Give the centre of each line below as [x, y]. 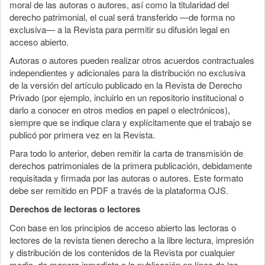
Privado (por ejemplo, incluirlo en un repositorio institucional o [127, 97]
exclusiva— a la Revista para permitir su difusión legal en [119, 29]
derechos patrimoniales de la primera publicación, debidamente [131, 165]
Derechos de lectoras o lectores [75, 209]
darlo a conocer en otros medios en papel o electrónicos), [120, 109]
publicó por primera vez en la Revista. [82, 134]
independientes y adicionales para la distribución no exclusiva [127, 72]
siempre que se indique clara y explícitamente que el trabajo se [130, 122]
